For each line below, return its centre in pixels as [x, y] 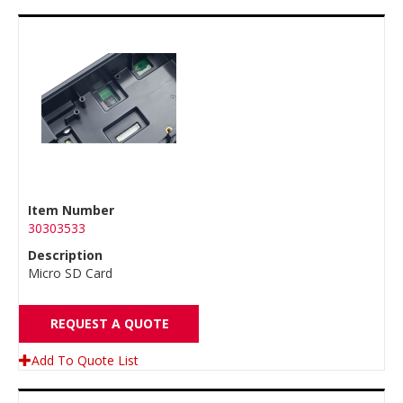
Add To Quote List [85, 360]
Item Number [71, 210]
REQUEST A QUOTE [110, 323]
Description [65, 255]
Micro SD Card [70, 273]
